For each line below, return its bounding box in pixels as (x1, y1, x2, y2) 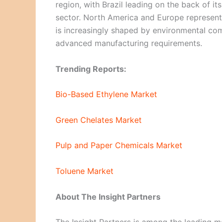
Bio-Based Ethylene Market (55, 89, 157, 100)
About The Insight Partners (55, 191, 161, 202)
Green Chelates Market (55, 114, 142, 125)
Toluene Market (55, 166, 113, 176)
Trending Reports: (55, 63, 126, 74)
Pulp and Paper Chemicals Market (55, 140, 182, 151)
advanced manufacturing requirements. (55, 38, 202, 49)
